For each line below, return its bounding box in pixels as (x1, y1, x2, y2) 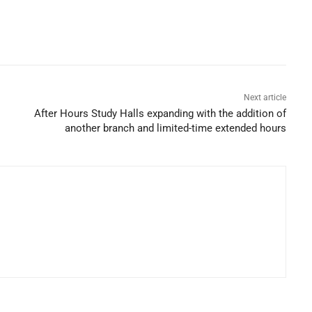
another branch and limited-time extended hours (65, 121, 287, 134)
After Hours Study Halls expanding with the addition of (34, 107, 287, 120)
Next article (244, 92, 287, 102)
